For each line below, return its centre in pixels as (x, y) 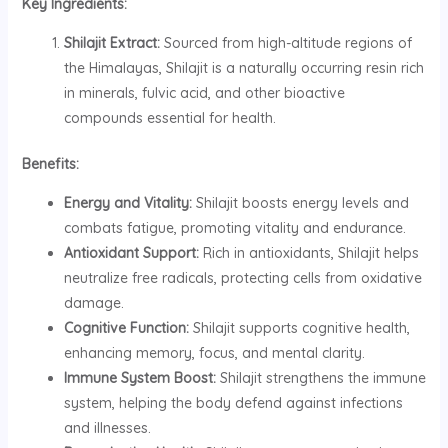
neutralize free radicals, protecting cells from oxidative (242, 277)
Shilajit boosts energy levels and (300, 202)
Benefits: (50, 163)
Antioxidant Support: (131, 252)
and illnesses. (107, 427)
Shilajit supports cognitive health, (299, 327)
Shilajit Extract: (111, 42)
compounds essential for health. (169, 117)
